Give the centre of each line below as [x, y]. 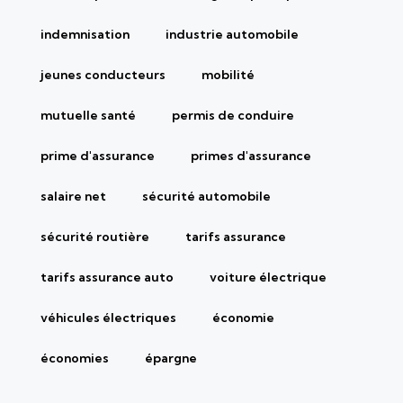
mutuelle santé [88, 115]
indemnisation [85, 34]
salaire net [73, 196]
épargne [171, 358]
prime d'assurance [98, 155]
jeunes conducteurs [103, 74]
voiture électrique [268, 277]
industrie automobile [232, 34]
